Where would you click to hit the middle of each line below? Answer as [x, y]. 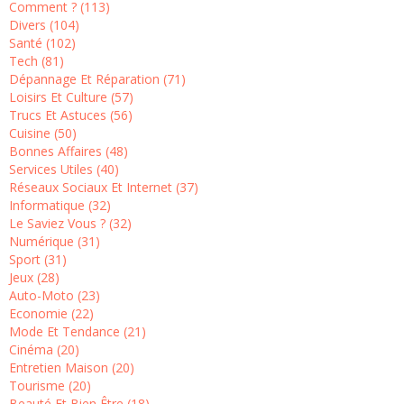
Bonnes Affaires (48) [69, 151]
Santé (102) [42, 43]
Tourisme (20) [50, 386]
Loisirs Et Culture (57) [71, 97]
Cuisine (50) [43, 133]
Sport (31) [38, 260]
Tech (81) [37, 61]
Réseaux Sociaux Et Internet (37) [104, 188]
